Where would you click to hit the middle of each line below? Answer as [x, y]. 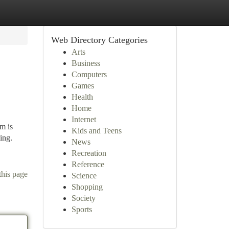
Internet [84, 119]
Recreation [89, 153]
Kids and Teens [96, 131]
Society [83, 198]
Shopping [87, 187]
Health [82, 97]
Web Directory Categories [99, 40]
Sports [82, 209]
